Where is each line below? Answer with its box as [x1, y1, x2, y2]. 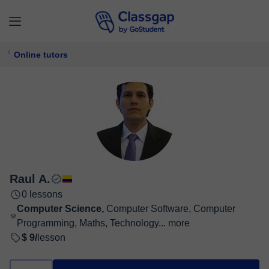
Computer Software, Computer [106, 204, 236, 214]
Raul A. [10, 172, 50, 186]
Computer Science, [17, 204, 107, 214]
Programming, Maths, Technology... [17, 218, 166, 228]
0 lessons [22, 189, 62, 199]
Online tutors [14, 50, 68, 59]
